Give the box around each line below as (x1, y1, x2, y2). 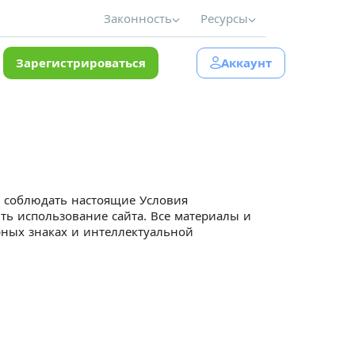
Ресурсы (200, 10, 248, 26)
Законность (104, 10, 172, 26)
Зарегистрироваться (16, 54, 146, 71)
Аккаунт (221, 54, 272, 71)
